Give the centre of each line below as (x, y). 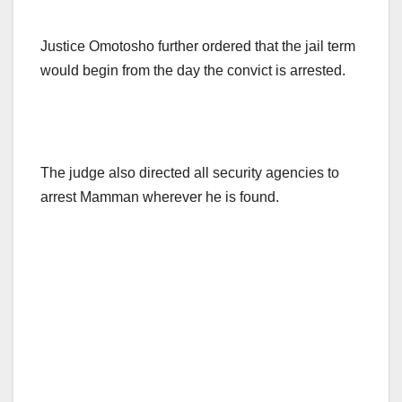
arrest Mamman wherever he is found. (160, 197)
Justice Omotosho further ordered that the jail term (198, 47)
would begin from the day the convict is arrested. (193, 71)
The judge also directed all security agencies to (190, 173)
